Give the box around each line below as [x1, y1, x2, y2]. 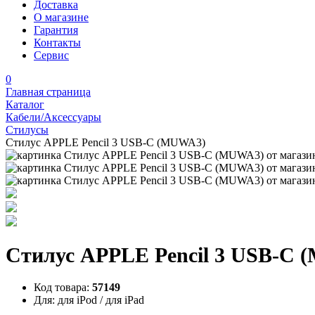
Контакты [34, 37, 81, 49]
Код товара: [34, 281, 89, 294]
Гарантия [34, 24, 78, 36]
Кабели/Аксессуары [6, 111, 101, 123]
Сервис [34, 49, 69, 61]
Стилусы [6, 124, 49, 136]
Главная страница [6, 86, 91, 98]
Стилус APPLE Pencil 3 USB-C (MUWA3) [6, 136, 205, 148]
